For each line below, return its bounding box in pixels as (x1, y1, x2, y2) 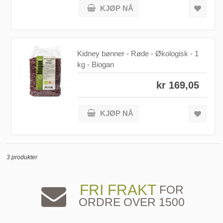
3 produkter (6, 154, 37, 161)
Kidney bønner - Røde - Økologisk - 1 (77, 49, 199, 58)
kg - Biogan (77, 60, 114, 69)
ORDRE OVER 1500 (78, 196, 185, 209)
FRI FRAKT (79, 182, 156, 199)
